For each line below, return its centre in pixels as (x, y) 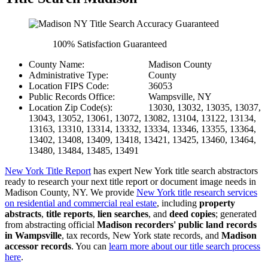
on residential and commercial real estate (81, 203)
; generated (236, 214)
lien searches (123, 214)
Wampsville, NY (180, 97)
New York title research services (197, 193)
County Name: (57, 65)
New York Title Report (48, 171)
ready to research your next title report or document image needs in (130, 182)
